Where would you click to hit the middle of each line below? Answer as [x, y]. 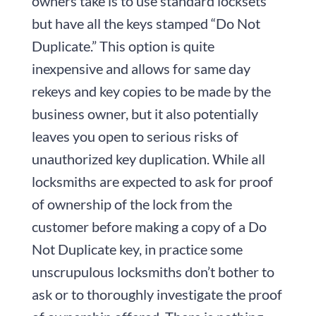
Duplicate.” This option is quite [123, 45]
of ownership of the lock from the [132, 203]
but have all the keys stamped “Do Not [146, 23]
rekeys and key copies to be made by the [151, 91]
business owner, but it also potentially [145, 113]
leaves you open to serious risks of [135, 136]
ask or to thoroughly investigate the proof [157, 294]
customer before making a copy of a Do [149, 226]
